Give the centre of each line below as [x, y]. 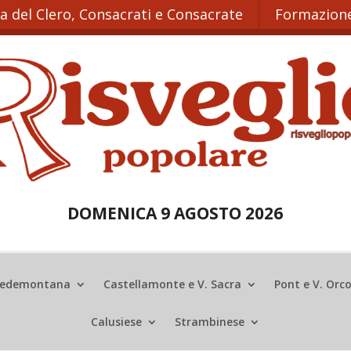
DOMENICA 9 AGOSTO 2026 [175, 213]
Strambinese [210, 322]
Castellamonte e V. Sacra [172, 284]
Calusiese [116, 322]
